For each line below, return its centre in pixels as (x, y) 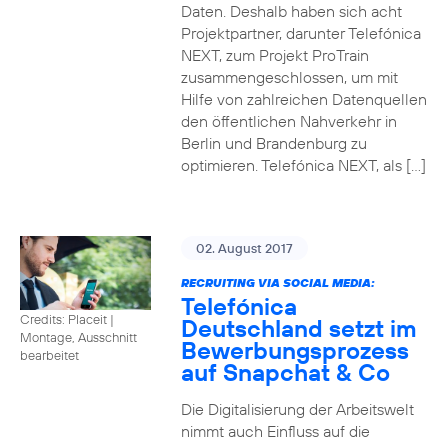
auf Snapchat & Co (285, 372)
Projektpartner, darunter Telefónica (300, 33)
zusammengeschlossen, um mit (289, 77)
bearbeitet (49, 354)
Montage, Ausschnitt (78, 336)
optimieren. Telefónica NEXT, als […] (303, 165)
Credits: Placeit (63, 318)
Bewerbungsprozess (294, 350)
